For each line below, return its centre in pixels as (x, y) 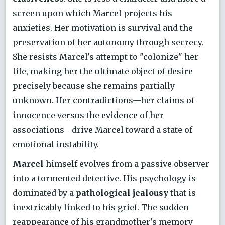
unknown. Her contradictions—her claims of (103, 101)
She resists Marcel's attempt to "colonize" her (105, 57)
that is (182, 193)
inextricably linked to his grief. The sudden (101, 207)
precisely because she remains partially (94, 86)
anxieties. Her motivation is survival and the (103, 28)
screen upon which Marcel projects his (92, 13)
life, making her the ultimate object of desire (103, 72)
